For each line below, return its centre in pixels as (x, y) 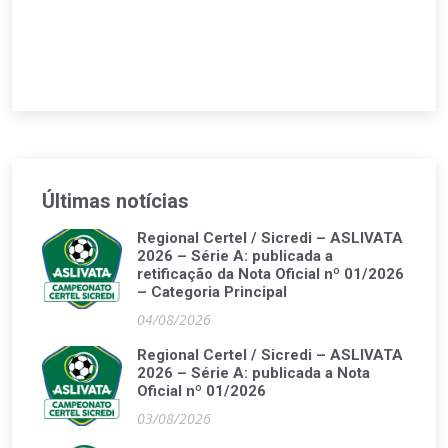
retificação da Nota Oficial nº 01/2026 (270, 274)
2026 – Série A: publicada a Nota (253, 373)
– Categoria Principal (212, 292)
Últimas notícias (115, 201)
